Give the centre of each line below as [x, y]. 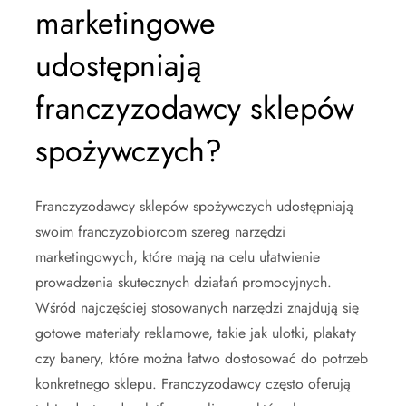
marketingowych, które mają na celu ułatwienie [178, 256]
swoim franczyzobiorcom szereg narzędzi [160, 231]
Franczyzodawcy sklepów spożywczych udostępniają [194, 206]
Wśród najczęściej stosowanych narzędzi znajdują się [197, 307]
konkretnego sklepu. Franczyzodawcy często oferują [193, 383]
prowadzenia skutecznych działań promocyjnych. [184, 282]
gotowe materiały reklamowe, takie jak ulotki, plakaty [196, 333]
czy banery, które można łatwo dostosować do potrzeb [202, 358]
